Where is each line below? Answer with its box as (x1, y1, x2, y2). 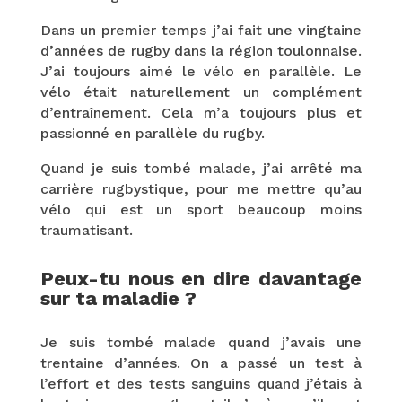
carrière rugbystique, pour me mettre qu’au (39, 179, 363, 197)
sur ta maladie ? (39, 286, 197, 310)
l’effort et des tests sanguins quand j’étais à (39, 374, 363, 392)
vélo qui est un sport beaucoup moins (39, 200, 363, 218)
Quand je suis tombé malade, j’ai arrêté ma (39, 159, 363, 177)
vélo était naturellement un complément (39, 83, 363, 100)
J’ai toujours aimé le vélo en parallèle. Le (39, 62, 363, 80)
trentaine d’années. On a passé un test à (39, 354, 363, 371)
